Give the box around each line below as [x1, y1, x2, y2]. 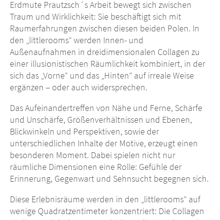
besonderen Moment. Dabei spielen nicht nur [10, 149, 175, 161]
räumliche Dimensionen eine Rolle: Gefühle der [10, 161, 182, 173]
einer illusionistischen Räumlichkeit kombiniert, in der [10, 58, 205, 70]
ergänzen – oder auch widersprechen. [10, 82, 147, 93]
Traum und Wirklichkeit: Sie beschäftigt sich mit [10, 11, 181, 23]
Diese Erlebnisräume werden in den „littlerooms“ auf [10, 193, 200, 205]
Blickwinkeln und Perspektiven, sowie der [10, 126, 159, 137]
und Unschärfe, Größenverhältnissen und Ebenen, [10, 114, 192, 126]
